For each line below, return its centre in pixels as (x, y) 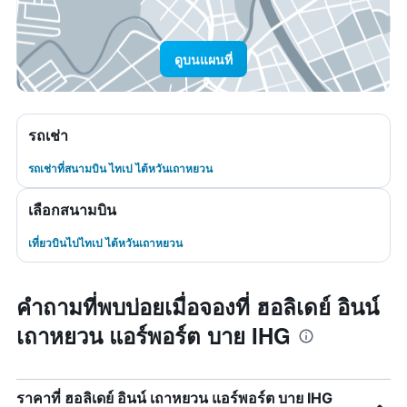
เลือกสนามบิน (72, 210)
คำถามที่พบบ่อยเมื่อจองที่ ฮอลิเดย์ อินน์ (198, 306)
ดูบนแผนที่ (203, 59)
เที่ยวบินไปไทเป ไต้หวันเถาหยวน (105, 243)
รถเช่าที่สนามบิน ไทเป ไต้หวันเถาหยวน (120, 169)
